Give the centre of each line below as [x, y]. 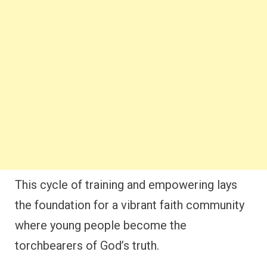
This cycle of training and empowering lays [126, 184]
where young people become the [101, 225]
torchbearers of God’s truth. [87, 245]
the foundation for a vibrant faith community [130, 205]
